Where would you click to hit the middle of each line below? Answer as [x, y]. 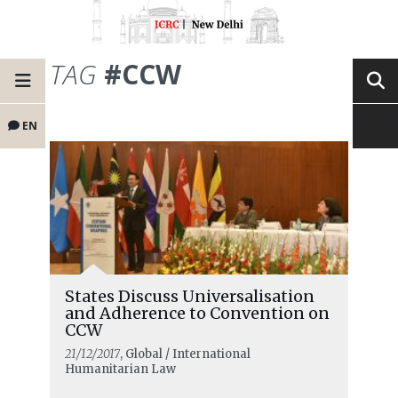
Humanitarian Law [120, 370]
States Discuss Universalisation [189, 297]
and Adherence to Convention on [197, 314]
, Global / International [185, 354]
